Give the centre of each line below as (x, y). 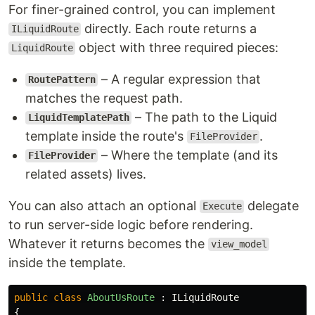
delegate (272, 205)
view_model (239, 244)
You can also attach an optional (104, 205)
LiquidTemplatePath (78, 118)
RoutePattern (62, 80)
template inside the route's (106, 136)
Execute (222, 206)
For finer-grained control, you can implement (142, 9)
